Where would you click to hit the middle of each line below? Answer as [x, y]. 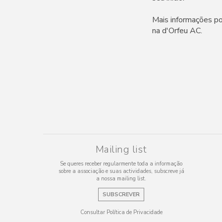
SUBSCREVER [121, 194]
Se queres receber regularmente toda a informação [121, 164]
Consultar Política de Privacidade [121, 212]
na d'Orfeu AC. [177, 30]
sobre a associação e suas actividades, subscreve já [121, 171]
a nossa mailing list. [121, 178]
